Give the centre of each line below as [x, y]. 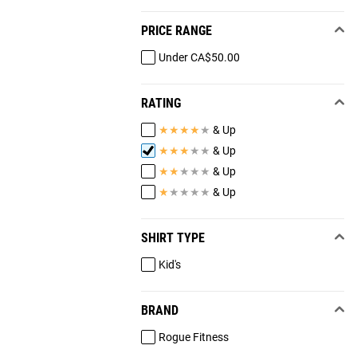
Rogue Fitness [193, 337]
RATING [161, 104]
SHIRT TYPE [173, 238]
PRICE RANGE [176, 31]
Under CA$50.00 [199, 57]
